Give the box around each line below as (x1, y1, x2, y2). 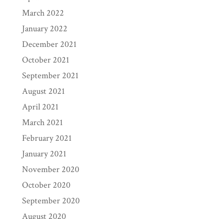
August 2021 (22, 86, 65, 97)
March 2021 (22, 117, 63, 128)
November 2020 (22, 164, 79, 175)
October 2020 (22, 179, 70, 191)
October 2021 (22, 54, 69, 66)
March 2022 (22, 7, 64, 19)
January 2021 (22, 148, 66, 159)
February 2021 (22, 132, 72, 144)
